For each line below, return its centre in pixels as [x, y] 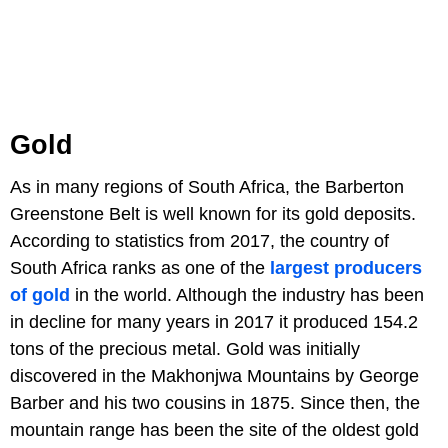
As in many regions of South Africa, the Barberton [207, 186]
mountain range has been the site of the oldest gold [214, 429]
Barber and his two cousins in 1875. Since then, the [215, 402]
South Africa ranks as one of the [140, 267]
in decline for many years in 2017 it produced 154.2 [214, 321]
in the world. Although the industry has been [247, 294]
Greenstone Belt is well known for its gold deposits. [213, 213]
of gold [40, 294]
